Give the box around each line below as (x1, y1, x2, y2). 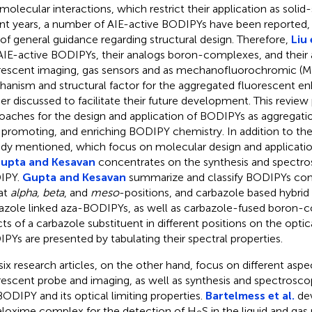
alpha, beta (10, 185, 64, 199)
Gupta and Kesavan (22, 170, 126, 184)
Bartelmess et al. (205, 288, 295, 302)
